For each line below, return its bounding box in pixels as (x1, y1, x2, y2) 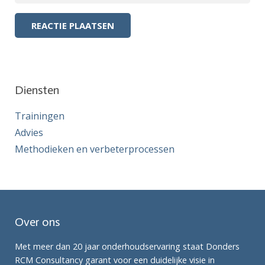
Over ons (15, 215, 60, 229)
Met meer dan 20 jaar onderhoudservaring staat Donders (15, 241, 240, 252)
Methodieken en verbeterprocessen (15, 143, 174, 156)
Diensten (15, 83, 59, 97)
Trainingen (15, 109, 64, 122)
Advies (15, 126, 43, 139)
